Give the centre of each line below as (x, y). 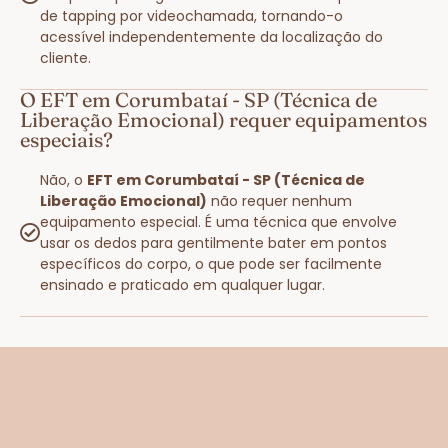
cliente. (65, 57)
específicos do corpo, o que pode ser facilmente (211, 263)
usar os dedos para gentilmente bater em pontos (213, 242)
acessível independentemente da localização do (211, 36)
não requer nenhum (279, 200)
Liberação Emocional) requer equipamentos (223, 119)
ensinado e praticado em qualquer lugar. (182, 284)
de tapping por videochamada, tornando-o (191, 15)
